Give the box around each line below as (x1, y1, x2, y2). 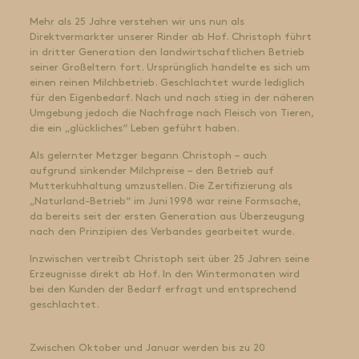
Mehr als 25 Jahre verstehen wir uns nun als (29, 17, 244, 28)
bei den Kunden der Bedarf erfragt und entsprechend (29, 284, 296, 296)
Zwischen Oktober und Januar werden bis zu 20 (29, 343, 265, 354)
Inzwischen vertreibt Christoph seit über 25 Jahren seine (29, 254, 309, 265)
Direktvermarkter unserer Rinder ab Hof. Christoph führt (29, 32, 312, 43)
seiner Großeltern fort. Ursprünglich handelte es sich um (29, 63, 310, 74)
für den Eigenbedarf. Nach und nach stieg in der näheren (29, 93, 314, 104)
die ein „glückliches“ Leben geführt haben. (29, 123, 240, 135)
